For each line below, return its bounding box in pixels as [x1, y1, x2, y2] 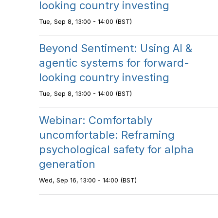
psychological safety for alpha [39, 143, 194, 156]
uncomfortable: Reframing [39, 128, 175, 141]
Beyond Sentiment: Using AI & [39, 42, 192, 54]
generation [39, 158, 95, 170]
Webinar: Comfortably [39, 114, 152, 127]
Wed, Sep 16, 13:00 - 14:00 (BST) [39, 177, 137, 184]
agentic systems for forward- [39, 56, 189, 69]
